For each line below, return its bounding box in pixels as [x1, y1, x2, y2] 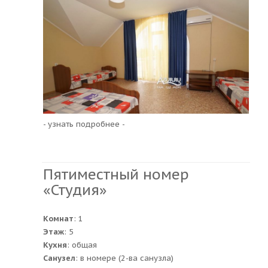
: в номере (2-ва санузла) [75, 252, 173, 263]
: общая [67, 239, 97, 250]
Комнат [43, 213, 74, 224]
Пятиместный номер [43, 165, 189, 184]
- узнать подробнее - [43, 118, 125, 129]
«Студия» [43, 180, 107, 199]
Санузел [43, 252, 75, 263]
